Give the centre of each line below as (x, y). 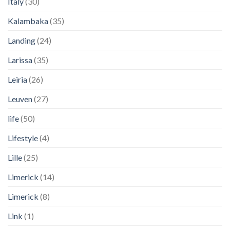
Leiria (17, 79)
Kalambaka (28, 21)
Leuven (20, 99)
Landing (22, 40)
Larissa (20, 60)
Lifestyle (23, 138)
